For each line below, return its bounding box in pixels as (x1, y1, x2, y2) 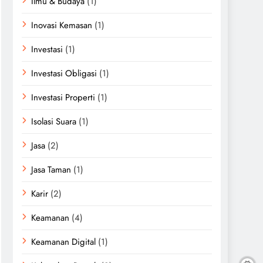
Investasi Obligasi (31, 67, 97, 80)
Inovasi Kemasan (31, 19, 92, 32)
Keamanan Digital (31, 235, 96, 248)
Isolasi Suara (31, 115, 76, 128)
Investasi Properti (31, 91, 95, 104)
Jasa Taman (31, 163, 71, 176)
